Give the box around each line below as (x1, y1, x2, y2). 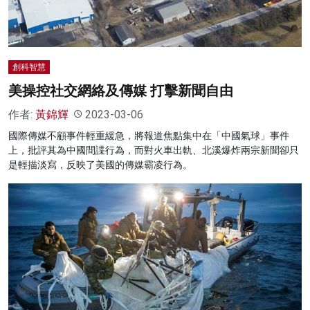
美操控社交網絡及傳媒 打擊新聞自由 (8, 82, 233, 99)
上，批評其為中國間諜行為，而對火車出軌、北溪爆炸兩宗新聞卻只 (8, 144, 299, 156)
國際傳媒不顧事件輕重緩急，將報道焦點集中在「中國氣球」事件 (8, 129, 289, 141)
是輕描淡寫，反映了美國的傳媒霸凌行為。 (8, 158, 192, 170)
